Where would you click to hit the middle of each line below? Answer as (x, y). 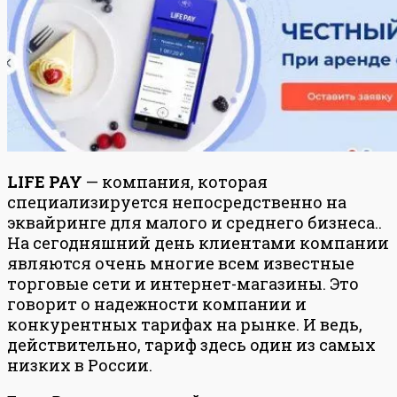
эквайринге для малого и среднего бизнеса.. (195, 222)
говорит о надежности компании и (157, 304)
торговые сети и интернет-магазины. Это (183, 283)
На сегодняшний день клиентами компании (198, 242)
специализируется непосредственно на (177, 202)
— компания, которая (177, 181)
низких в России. (80, 365)
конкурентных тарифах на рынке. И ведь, (185, 324)
